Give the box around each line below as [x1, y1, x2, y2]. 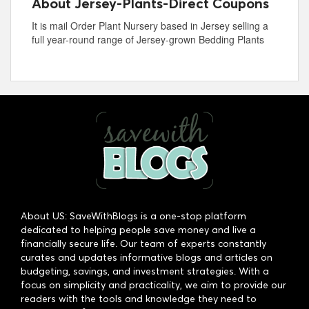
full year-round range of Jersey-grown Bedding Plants [32, 32, 264, 46]
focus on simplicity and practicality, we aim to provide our [21, 279, 286, 291]
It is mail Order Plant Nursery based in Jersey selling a [32, 18, 268, 32]
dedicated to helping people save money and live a [21, 223, 256, 236]
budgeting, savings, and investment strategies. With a [21, 265, 269, 277]
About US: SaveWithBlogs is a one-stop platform [21, 210, 246, 222]
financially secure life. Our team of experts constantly [21, 237, 266, 250]
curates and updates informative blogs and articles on [21, 251, 272, 263]
